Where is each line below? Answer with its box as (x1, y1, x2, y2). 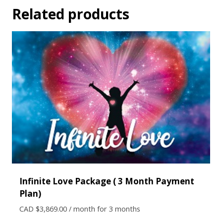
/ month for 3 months (69, 203, 140, 214)
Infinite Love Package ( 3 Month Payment (19, 175, 194, 187)
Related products (12, 4, 129, 24)
